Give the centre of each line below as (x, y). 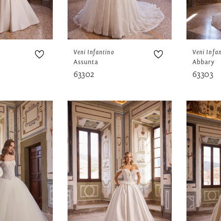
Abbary (204, 62)
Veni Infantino (94, 52)
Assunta (86, 62)
